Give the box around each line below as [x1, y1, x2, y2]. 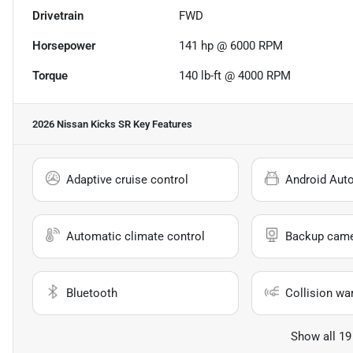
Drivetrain [32, 9, 84, 24]
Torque [32, 69, 68, 84]
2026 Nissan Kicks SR [32, 118, 131, 131]
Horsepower [32, 39, 95, 54]
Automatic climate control [66, 229, 205, 244]
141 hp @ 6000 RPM [179, 39, 284, 54]
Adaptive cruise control [66, 173, 188, 188]
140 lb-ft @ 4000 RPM [179, 69, 292, 84]
